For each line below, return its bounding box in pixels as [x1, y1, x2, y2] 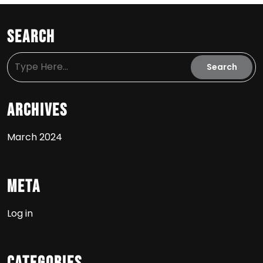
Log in [7, 207, 33, 220]
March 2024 [7, 130, 62, 144]
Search [7, 26, 55, 48]
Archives [7, 100, 68, 121]
